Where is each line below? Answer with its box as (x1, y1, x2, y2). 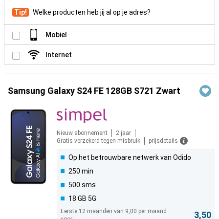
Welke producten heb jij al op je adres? (33, 8, 151, 17)
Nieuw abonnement (57, 130, 108, 137)
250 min (68, 167, 93, 175)
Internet (45, 51, 72, 59)
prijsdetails (149, 137, 178, 145)
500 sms (68, 181, 96, 189)
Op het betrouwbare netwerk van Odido (68, 153, 191, 162)
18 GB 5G (68, 195, 96, 203)
